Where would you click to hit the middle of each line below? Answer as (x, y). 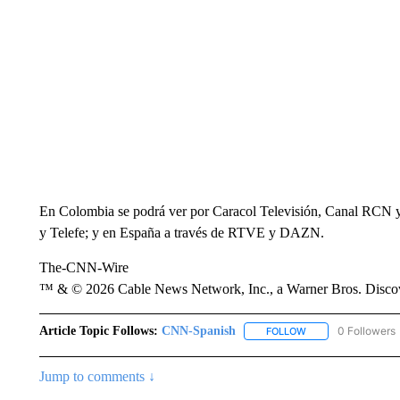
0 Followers (366, 331)
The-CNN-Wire (83, 267)
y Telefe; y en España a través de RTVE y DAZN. (181, 233)
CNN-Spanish (198, 331)
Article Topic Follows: (98, 331)
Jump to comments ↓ (97, 377)
